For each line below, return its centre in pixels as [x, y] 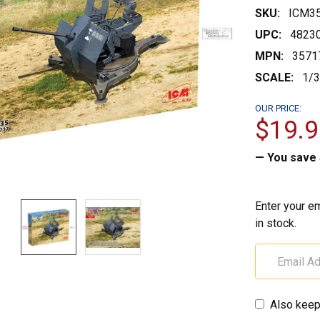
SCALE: [274, 77]
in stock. [275, 223]
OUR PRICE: [278, 108]
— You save [285, 157]
